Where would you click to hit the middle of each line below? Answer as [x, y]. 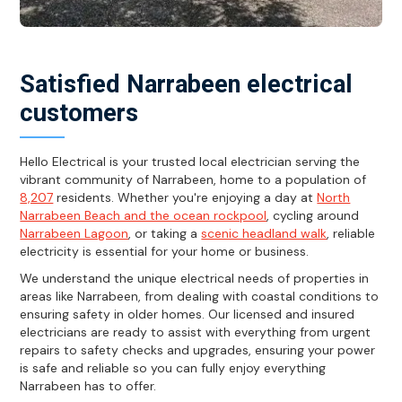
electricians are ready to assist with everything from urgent [196, 332]
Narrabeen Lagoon [74, 233]
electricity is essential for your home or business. [165, 251]
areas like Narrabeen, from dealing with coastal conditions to [200, 296]
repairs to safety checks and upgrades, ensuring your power [198, 350]
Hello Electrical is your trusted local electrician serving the [190, 161]
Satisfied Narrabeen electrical [187, 84]
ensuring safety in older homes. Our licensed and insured [188, 314]
